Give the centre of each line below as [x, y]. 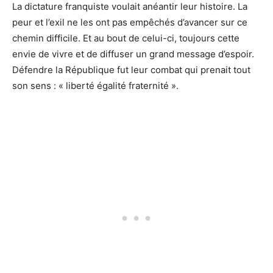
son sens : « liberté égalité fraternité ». [95, 86]
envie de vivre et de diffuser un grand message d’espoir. [133, 54]
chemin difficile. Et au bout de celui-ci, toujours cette [126, 38]
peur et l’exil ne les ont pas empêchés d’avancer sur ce [130, 23]
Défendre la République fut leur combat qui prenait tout [131, 70]
